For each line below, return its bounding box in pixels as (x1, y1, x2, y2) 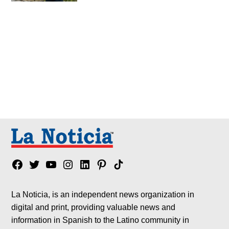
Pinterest (95, 159, 132, 170)
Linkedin (78, 159, 113, 170)
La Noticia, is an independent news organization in (11, 189, 195, 199)
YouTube (44, 159, 81, 170)
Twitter (28, 159, 55, 170)
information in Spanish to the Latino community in (11, 215, 190, 224)
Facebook (11, 159, 52, 170)
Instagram (61, 159, 103, 170)
